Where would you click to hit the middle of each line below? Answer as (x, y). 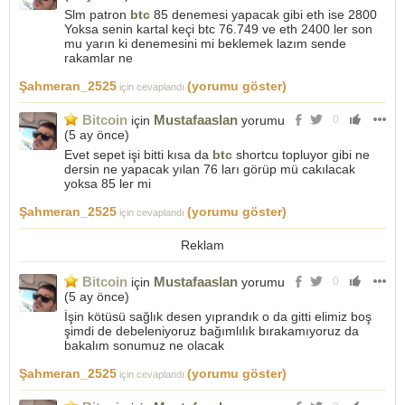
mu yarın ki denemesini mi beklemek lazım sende (205, 43)
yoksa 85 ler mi (108, 184)
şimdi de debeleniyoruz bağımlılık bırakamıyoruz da (212, 331)
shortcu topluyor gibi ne (301, 155)
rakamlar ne (99, 58)
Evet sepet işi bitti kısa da (138, 155)
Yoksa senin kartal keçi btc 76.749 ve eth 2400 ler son (218, 29)
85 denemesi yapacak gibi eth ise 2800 (264, 14)
